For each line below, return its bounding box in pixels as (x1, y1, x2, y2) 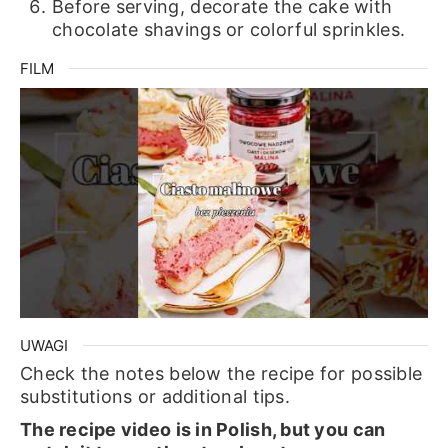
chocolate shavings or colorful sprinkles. (51, 19, 406, 41)
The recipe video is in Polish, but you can (19, 419, 386, 441)
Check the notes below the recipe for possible (19, 363, 423, 385)
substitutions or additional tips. (19, 386, 290, 408)
